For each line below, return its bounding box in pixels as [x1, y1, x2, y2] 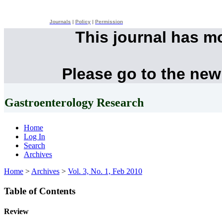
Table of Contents [4, 185, 75, 196]
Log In [24, 132, 45, 141]
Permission [95, 19, 123, 25]
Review [4, 207, 29, 216]
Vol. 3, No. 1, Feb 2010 [68, 166, 142, 175]
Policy [75, 19, 91, 25]
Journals [50, 19, 71, 25]
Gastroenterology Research [4, 96, 144, 110]
